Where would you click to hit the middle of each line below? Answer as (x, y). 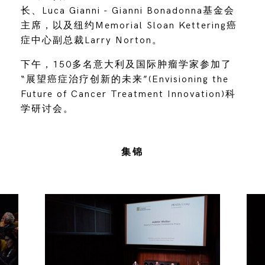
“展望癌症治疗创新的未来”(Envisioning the (125, 79)
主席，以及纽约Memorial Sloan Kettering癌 (129, 25)
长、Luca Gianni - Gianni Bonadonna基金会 (127, 11)
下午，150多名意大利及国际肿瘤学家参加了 (126, 64)
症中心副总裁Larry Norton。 (91, 40)
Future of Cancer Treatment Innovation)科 (128, 94)
